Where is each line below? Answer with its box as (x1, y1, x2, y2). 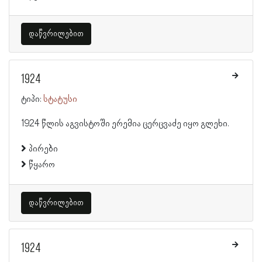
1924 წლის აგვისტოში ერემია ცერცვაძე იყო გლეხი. (21, 119, 229, 129)
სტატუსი (43, 94, 77, 105)
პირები (29, 144, 58, 154)
